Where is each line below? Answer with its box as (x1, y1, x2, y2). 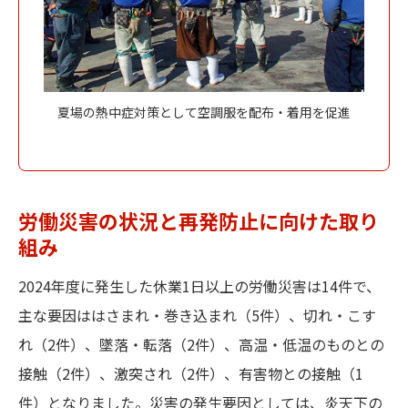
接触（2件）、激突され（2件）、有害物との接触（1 (18, 362, 363, 385)
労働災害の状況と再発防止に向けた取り (18, 206, 379, 236)
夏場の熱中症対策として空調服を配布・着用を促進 (57, 102, 351, 121)
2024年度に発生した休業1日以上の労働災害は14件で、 (18, 275, 381, 298)
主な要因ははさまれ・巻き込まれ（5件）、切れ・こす (18, 304, 376, 327)
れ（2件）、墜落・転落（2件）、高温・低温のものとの (18, 333, 384, 356)
